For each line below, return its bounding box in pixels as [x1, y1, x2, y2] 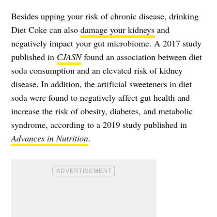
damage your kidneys [80, 23, 155, 35]
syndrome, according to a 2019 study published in [11, 118, 187, 130]
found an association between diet [81, 50, 202, 62]
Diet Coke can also [11, 23, 80, 35]
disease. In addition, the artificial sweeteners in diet [11, 77, 192, 90]
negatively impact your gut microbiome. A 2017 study [11, 37, 201, 49]
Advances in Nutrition [11, 132, 88, 144]
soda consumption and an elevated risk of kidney [11, 64, 183, 76]
